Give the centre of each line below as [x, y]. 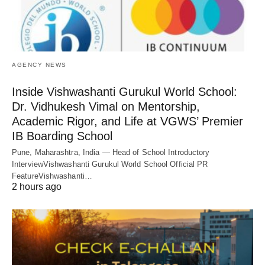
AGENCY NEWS [39, 64]
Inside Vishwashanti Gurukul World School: [125, 91]
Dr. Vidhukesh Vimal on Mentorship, [106, 106]
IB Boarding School [62, 136]
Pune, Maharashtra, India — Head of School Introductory [111, 152]
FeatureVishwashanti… [52, 176]
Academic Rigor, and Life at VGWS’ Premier [127, 121]
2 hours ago [37, 186]
